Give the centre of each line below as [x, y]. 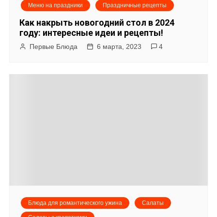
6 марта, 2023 [119, 46]
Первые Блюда [54, 46]
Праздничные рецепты [135, 5]
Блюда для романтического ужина [75, 203]
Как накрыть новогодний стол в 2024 [97, 22]
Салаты [153, 203]
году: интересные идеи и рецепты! [92, 32]
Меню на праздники [56, 5]
